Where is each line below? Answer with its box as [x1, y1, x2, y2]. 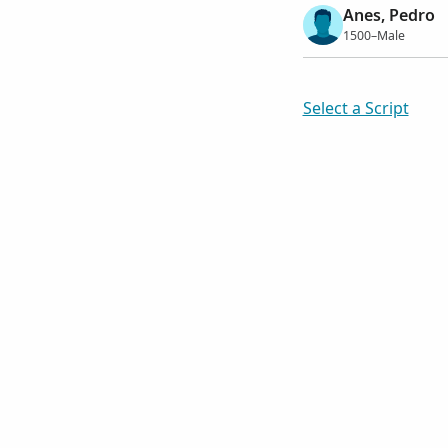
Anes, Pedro [342, 4, 435, 27]
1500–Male [342, 26, 405, 44]
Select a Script [302, 97, 409, 119]
